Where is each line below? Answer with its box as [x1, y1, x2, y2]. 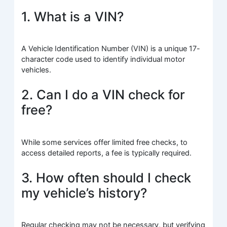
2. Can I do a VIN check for [21, 87, 185, 103]
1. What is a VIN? [21, 8, 124, 24]
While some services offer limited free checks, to [21, 137, 188, 147]
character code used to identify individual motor [21, 55, 185, 64]
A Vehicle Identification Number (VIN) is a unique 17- [21, 44, 201, 54]
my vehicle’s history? [21, 185, 147, 201]
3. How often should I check [21, 170, 192, 186]
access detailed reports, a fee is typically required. [21, 148, 192, 158]
